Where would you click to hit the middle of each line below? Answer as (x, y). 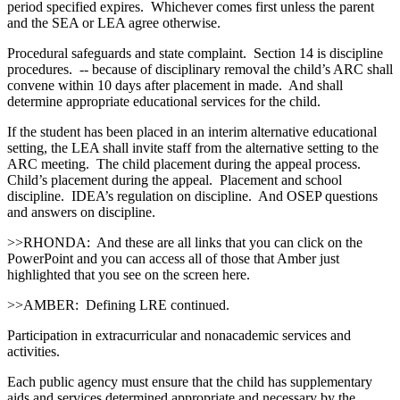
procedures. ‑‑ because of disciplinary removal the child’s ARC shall (200, 69)
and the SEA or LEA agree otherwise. (114, 22)
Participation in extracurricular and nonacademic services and (179, 335)
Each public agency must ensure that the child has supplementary (190, 381)
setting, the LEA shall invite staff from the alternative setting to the (193, 147)
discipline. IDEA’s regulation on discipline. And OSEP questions (192, 196)
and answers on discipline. (81, 212)
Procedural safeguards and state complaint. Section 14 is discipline (195, 53)
